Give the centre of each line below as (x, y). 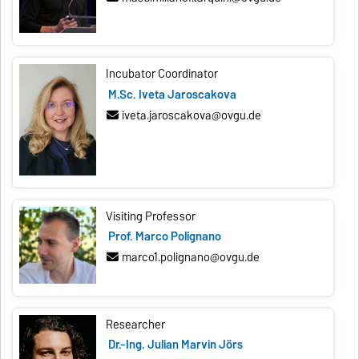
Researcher (136, 324)
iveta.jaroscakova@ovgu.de (192, 115)
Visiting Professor (151, 216)
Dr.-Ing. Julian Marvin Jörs (175, 345)
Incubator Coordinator (162, 74)
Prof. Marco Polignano (164, 237)
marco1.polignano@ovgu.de (191, 257)
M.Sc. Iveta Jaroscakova (172, 95)
